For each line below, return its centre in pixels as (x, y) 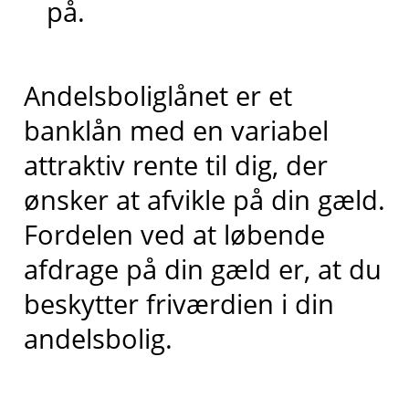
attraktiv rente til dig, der (175, 165)
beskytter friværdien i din (178, 304)
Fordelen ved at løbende (174, 235)
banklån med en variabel (176, 131)
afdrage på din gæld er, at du (202, 269)
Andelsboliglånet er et (157, 96)
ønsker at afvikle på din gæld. (204, 200)
